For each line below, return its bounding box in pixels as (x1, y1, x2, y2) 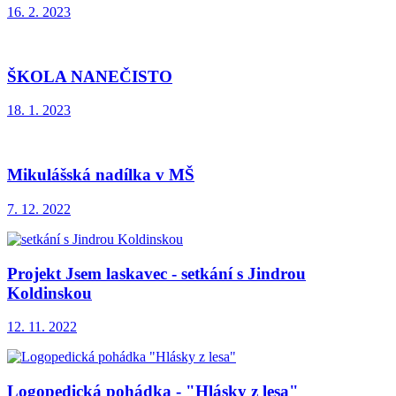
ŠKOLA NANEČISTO (7, 66, 172, 86)
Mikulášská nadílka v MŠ (7, 165, 194, 185)
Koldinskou (7, 283, 92, 302)
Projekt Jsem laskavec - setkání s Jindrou (7, 263, 306, 283)
